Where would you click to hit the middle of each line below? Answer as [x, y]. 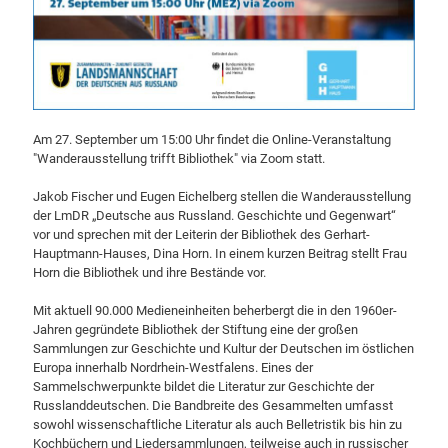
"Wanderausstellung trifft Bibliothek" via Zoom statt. [179, 158]
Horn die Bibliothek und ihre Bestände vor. [149, 272]
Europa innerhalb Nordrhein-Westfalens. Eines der [173, 367]
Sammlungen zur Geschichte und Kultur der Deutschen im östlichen [223, 348]
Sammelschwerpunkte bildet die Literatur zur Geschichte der [203, 386]
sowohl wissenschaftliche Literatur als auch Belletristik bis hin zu [217, 424]
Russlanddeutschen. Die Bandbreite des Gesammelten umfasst [213, 405]
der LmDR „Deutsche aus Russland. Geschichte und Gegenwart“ [214, 215]
